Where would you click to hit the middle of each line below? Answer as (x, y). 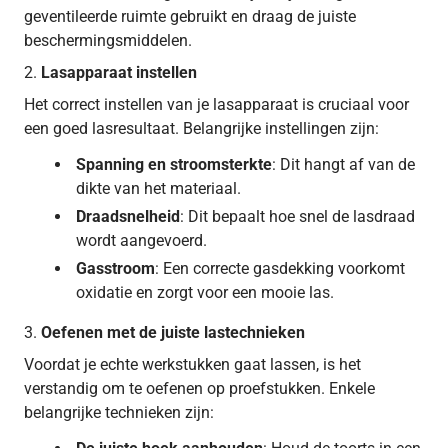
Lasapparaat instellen (119, 72)
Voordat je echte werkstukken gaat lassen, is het (192, 364)
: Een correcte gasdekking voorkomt (280, 268)
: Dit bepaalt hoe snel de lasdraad (297, 216)
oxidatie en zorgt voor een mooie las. (205, 292)
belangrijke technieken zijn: (119, 412)
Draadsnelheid (128, 216)
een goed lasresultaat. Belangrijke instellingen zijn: (201, 128)
